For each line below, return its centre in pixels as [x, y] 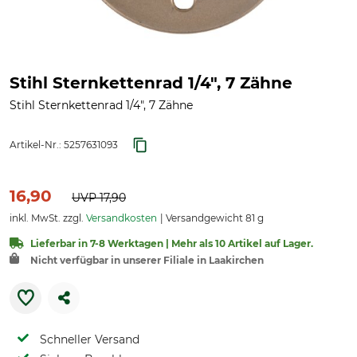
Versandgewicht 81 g [214, 218]
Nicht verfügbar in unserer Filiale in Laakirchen [147, 260]
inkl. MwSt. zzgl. [48, 218]
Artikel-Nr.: [37, 145]
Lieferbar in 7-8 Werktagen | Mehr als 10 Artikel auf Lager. [172, 243]
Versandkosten [122, 218]
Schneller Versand [90, 339]
